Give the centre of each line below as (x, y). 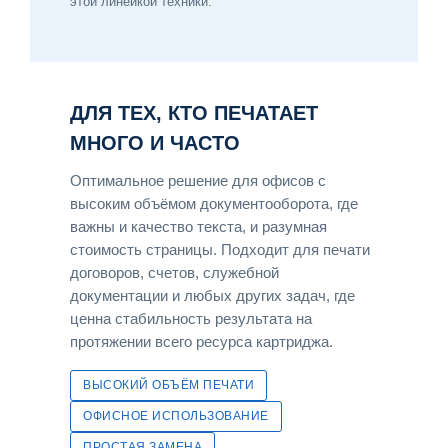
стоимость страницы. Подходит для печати (220, 249)
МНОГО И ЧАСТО (155, 142)
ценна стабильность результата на (191, 318)
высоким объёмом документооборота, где (214, 203)
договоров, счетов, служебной (174, 272)
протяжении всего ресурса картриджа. (201, 341)
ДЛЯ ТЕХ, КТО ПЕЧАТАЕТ (194, 112)
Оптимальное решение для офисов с (198, 180)
